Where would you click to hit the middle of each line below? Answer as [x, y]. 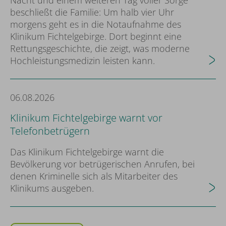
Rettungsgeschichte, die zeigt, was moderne [100, 48]
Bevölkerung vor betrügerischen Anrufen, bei [102, 164]
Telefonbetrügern [50, 131]
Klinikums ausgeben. [52, 188]
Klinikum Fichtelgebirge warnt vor [86, 118]
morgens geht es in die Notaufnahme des [96, 24]
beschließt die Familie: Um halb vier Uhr [92, 12]
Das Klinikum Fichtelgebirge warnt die [87, 152]
